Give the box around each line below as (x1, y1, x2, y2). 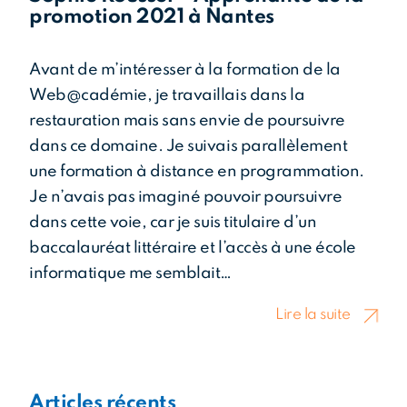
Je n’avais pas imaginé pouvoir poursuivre (29, 188, 342, 205)
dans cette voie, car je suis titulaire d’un (29, 213, 317, 231)
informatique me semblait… (29, 264, 233, 282)
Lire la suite (275, 307, 351, 323)
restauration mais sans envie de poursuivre (29, 112, 345, 129)
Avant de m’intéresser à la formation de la (29, 61, 341, 78)
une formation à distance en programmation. (29, 163, 364, 180)
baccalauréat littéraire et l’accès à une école (29, 239, 356, 256)
